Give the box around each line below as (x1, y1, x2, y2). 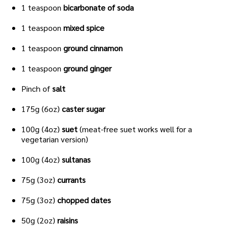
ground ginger (63, 63, 111, 74)
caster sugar (62, 103, 105, 115)
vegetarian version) (21, 134, 88, 145)
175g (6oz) (21, 103, 62, 115)
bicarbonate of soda (63, 2, 134, 13)
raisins (57, 215, 78, 226)
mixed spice (63, 22, 104, 33)
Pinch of (21, 83, 52, 94)
